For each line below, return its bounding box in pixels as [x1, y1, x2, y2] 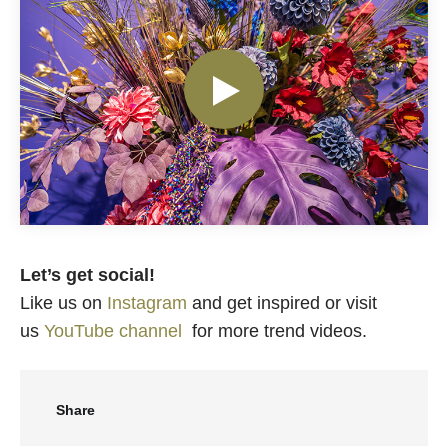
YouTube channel [44, 321, 187, 342]
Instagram [107, 293, 187, 314]
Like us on [20, 293, 107, 314]
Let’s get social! [20, 265, 155, 286]
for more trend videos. [187, 321, 367, 342]
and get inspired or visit [187, 293, 377, 314]
